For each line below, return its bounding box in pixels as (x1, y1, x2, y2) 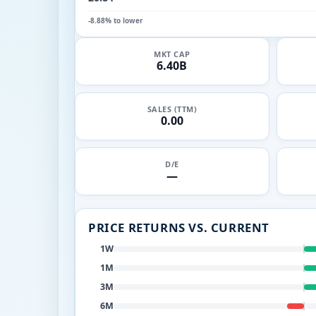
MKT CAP (154, 49, 190, 59)
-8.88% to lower (88, 15, 143, 25)
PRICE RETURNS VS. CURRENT (88, 219, 269, 236)
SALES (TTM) (147, 104, 197, 114)
